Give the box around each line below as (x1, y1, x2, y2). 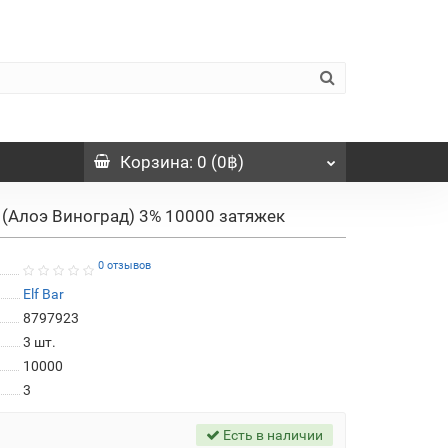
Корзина (119, 151, 189, 172)
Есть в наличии (220, 426, 323, 443)
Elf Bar (22, 285, 64, 302)
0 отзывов (97, 259, 151, 273)
